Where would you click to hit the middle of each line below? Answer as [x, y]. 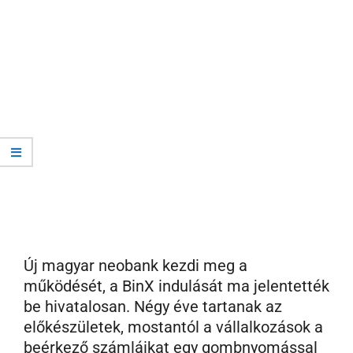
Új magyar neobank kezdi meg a [136, 266]
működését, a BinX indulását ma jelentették [176, 286]
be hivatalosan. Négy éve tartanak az [153, 307]
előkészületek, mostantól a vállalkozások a [173, 327]
